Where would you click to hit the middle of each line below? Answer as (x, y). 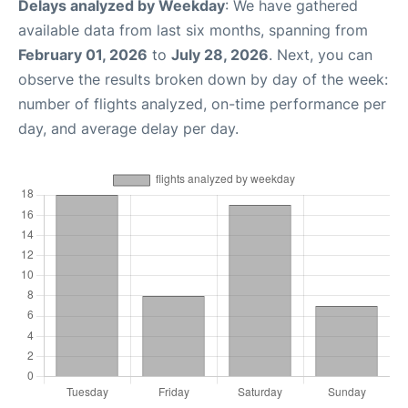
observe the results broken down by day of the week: (203, 79)
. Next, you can (321, 55)
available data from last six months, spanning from (193, 30)
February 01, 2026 (83, 55)
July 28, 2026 (220, 55)
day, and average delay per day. (128, 128)
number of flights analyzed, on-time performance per (202, 104)
